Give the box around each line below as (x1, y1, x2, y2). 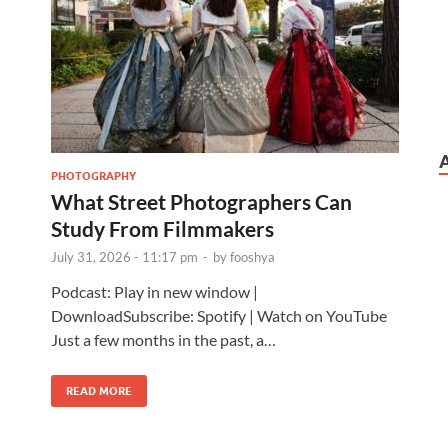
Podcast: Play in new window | (51, 281, 258, 301)
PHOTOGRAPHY (51, 168, 136, 183)
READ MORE (66, 383, 132, 398)
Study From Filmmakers (51, 215, 274, 241)
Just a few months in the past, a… (51, 329, 276, 349)
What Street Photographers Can (51, 188, 352, 214)
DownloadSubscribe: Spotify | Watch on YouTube (51, 305, 387, 325)
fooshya (230, 248, 275, 265)
